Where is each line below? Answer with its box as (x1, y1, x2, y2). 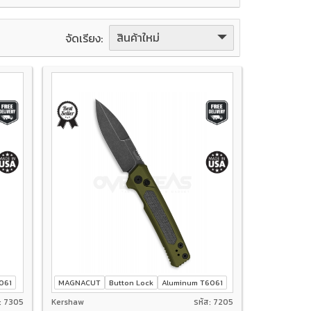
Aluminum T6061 (162, 276, 224, 288)
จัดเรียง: (65, 29, 103, 47)
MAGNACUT (58, 276, 101, 288)
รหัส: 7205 (193, 296, 233, 309)
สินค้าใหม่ (116, 29, 160, 47)
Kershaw (51, 296, 85, 309)
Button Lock (109, 276, 154, 288)
